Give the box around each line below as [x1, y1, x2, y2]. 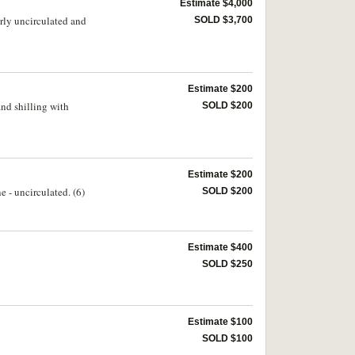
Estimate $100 [188, 315, 253, 327]
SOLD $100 [202, 332, 253, 344]
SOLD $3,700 [194, 14, 253, 25]
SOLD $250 [202, 258, 253, 270]
